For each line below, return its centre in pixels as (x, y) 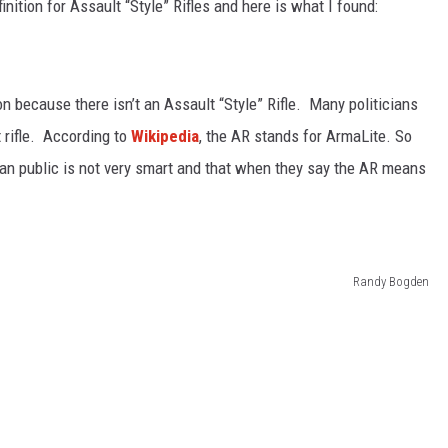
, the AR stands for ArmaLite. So (305, 135)
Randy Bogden (391, 282)
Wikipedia (165, 135)
